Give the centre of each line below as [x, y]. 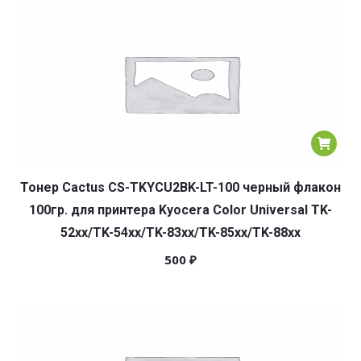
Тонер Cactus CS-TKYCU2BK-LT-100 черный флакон [180, 187]
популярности [255, 12]
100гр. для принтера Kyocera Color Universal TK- [180, 210]
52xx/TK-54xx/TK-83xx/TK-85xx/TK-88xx [180, 232]
